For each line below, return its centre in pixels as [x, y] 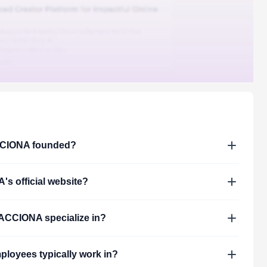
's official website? [47, 181]
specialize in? [74, 218]
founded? [53, 145]
